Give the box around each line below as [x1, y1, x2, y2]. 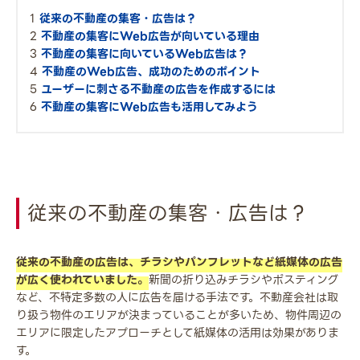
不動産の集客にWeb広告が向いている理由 [41, 27, 260, 46]
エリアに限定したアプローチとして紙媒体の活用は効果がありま [16, 324, 339, 342]
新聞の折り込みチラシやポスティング [149, 271, 338, 289]
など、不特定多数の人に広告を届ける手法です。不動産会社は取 [16, 288, 338, 307]
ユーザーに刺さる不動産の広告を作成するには [41, 80, 276, 99]
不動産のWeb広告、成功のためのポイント [42, 63, 260, 81]
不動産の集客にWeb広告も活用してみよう [41, 98, 258, 117]
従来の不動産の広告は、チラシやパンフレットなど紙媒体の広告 [16, 253, 342, 272]
